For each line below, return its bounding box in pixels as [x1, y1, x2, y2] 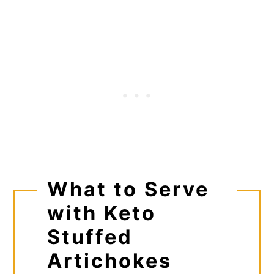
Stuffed [46, 224, 133, 249]
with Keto [46, 201, 156, 225]
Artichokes [46, 248, 172, 273]
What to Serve [46, 177, 209, 201]
